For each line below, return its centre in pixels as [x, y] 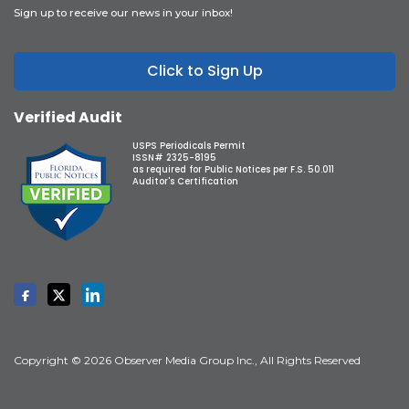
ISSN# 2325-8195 [174, 158]
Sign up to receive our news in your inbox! [123, 13]
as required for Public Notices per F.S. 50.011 [233, 170]
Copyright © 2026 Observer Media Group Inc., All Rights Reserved [187, 361]
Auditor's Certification [185, 182]
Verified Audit [68, 118]
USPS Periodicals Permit [189, 146]
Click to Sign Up [204, 71]
